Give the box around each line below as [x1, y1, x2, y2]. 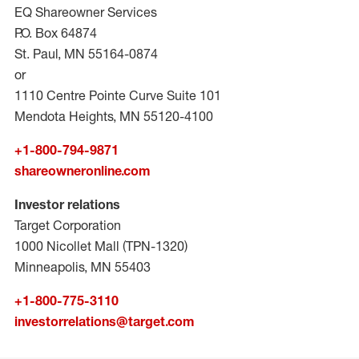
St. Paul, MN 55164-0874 [14, 46, 158, 62]
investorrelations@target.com [14, 313, 194, 329]
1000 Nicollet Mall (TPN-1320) [14, 238, 188, 254]
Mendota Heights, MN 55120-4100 [14, 108, 213, 124]
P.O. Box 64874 [14, 25, 97, 41]
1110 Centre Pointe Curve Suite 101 [14, 87, 221, 103]
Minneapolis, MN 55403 [14, 259, 151, 275]
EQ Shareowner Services [14, 4, 157, 20]
